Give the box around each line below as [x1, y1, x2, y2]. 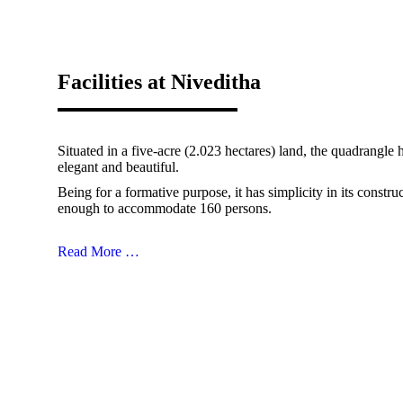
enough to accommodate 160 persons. [58, 200, 272, 216]
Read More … [58, 243, 139, 259]
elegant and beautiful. [58, 158, 179, 175]
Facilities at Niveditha [58, 69, 261, 94]
